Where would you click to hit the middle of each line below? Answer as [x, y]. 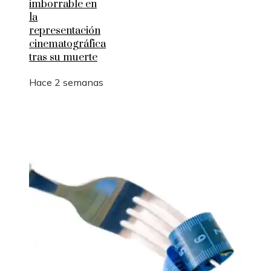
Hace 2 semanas [66, 82]
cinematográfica [67, 44]
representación [65, 31]
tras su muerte [63, 57]
